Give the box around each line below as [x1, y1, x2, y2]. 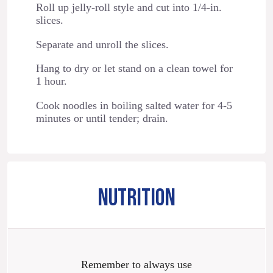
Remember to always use [81, 258, 192, 271]
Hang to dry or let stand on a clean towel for [35, 62, 233, 75]
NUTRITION [97, 183, 175, 213]
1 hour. [35, 75, 67, 88]
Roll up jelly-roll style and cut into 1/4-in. [35, 1, 222, 14]
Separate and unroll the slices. [35, 38, 169, 51]
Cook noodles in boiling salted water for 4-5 [35, 99, 232, 112]
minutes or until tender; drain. [35, 112, 168, 124]
